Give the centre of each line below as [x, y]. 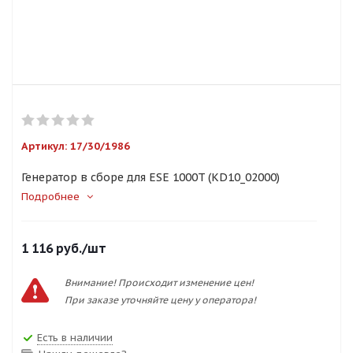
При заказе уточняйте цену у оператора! [160, 300]
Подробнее [50, 197]
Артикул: [44, 146]
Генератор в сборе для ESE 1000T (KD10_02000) [150, 177]
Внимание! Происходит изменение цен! [159, 282]
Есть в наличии [75, 337]
